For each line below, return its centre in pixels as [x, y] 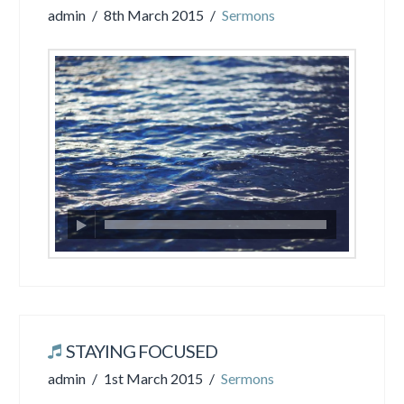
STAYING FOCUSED [141, 351]
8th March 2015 [154, 15]
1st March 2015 [154, 379]
